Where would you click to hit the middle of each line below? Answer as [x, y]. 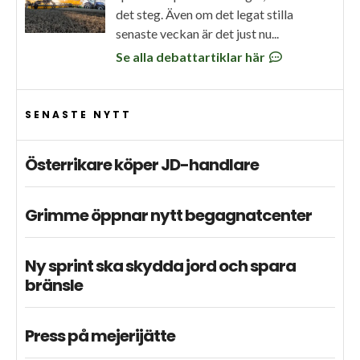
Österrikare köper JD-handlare [142, 164]
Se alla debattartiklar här [192, 56]
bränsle [58, 285]
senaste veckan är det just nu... [197, 33]
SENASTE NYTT [78, 114]
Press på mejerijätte [100, 335]
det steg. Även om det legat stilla [205, 14]
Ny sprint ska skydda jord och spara [160, 266]
